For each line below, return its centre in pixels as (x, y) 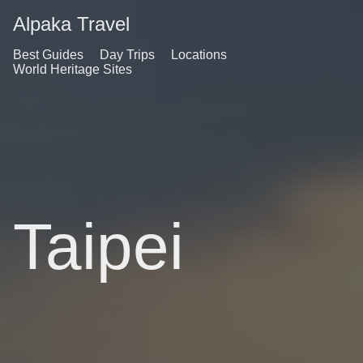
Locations (199, 55)
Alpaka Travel (71, 24)
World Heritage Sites (73, 69)
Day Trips (127, 55)
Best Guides (48, 55)
